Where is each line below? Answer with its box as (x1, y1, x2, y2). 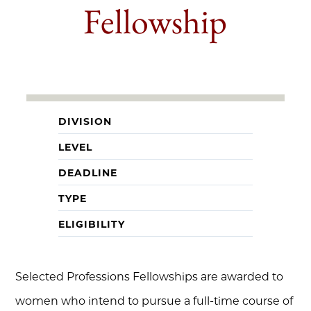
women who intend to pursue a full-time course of (15, 294, 294, 308)
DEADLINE (58, 167, 117, 179)
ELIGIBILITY (58, 218, 125, 230)
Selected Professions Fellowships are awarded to (15, 270, 284, 283)
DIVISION (58, 115, 112, 128)
